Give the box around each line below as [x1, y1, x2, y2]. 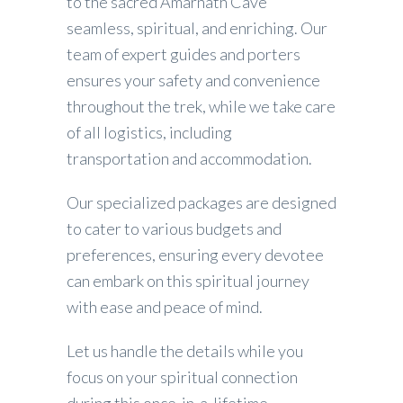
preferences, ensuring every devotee [67, 245, 324, 264]
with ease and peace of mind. [67, 297, 263, 317]
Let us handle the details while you [67, 341, 303, 361]
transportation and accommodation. [67, 148, 312, 168]
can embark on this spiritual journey [67, 271, 309, 291]
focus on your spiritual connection [67, 367, 298, 387]
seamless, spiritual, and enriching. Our [67, 18, 327, 38]
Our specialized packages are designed [67, 193, 336, 212]
